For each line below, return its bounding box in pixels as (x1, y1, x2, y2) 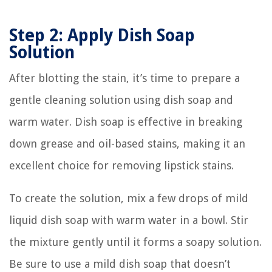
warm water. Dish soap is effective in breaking (9, 115, 242, 128)
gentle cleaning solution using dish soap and (9, 93, 233, 106)
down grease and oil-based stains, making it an (9, 137, 245, 150)
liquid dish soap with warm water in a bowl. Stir (9, 213, 248, 226)
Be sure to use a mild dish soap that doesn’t (9, 257, 231, 270)
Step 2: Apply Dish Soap (9, 25, 195, 46)
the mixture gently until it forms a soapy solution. (9, 235, 262, 248)
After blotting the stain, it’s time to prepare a (9, 71, 240, 84)
